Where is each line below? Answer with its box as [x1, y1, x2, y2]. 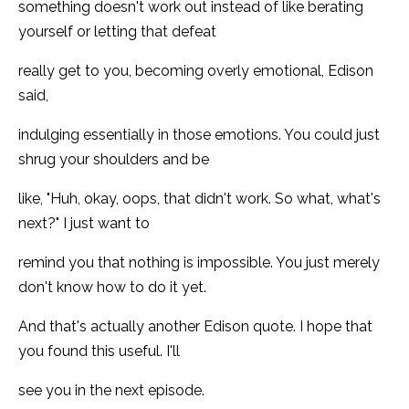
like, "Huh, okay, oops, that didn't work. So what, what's [18, 189, 381, 207]
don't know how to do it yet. [18, 278, 206, 296]
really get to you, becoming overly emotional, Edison [18, 61, 373, 79]
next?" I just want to [18, 214, 150, 232]
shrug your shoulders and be [18, 150, 209, 168]
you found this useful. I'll [18, 341, 180, 360]
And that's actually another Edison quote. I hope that [18, 317, 372, 335]
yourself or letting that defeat [18, 22, 216, 40]
